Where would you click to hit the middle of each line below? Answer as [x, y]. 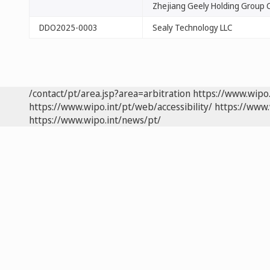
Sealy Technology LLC [193, 27]
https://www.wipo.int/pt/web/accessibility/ [121, 107]
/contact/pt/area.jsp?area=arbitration [110, 93]
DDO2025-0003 [68, 27]
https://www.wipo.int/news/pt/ [95, 120]
